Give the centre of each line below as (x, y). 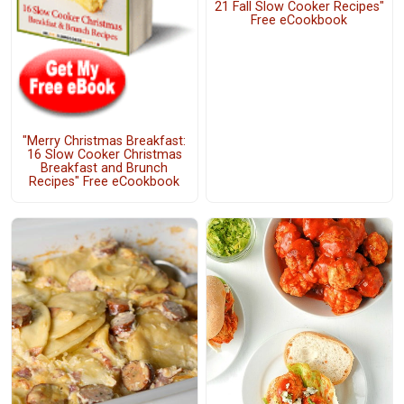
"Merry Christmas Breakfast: (105, 142)
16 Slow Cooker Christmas (104, 155)
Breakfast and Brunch (105, 169)
